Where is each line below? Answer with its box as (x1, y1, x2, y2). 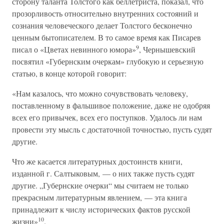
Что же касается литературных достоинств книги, (12, 156, 182, 166)
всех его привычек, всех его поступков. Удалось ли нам (12, 112, 202, 122)
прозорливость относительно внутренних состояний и (12, 8, 198, 18)
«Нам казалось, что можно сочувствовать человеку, (12, 88, 188, 98)
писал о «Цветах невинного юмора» (12, 44, 136, 54)
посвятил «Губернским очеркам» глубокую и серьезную (12, 56, 203, 66)
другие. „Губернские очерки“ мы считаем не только (12, 180, 188, 190)
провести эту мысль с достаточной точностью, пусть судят (12, 124, 212, 134)
